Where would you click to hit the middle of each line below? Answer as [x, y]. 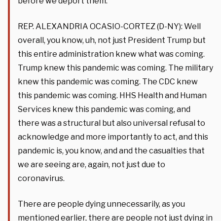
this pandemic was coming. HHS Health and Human [112, 95]
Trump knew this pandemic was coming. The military [115, 68]
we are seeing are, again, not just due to [92, 164]
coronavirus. [41, 178]
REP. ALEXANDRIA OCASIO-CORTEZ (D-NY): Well [109, 26]
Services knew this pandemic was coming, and [104, 109]
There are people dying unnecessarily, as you [101, 204]
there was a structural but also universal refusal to [111, 123]
